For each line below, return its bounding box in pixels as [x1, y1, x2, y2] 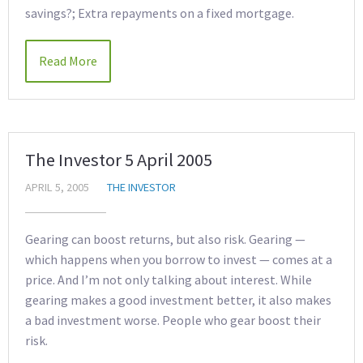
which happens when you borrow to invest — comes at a [25, 251, 332, 267]
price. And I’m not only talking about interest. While [25, 271, 312, 288]
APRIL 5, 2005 [25, 180, 89, 194]
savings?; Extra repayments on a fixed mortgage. [25, 5, 294, 21]
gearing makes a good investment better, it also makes [25, 292, 331, 308]
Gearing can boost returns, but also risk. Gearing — [25, 231, 305, 247]
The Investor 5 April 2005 [25, 148, 212, 171]
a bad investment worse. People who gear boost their [25, 312, 321, 328]
